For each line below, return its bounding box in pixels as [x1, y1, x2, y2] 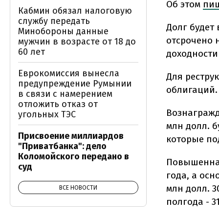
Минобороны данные [18, 26, 109, 37]
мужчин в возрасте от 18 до [18, 36, 136, 47]
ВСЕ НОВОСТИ [59, 184, 97, 191]
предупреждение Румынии [18, 78, 131, 89]
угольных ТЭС [18, 109, 76, 120]
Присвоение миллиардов [18, 131, 124, 141]
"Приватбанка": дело [18, 141, 107, 152]
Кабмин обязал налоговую [18, 5, 132, 16]
